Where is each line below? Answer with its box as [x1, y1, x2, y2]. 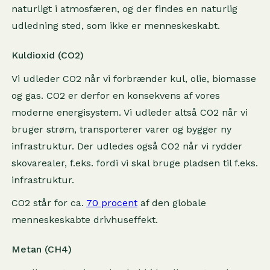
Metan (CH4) [11, 243, 72, 255]
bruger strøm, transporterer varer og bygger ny [11, 124, 231, 135]
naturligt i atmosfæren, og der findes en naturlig [11, 3, 237, 14]
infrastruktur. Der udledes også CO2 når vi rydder [11, 140, 242, 152]
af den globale [137, 197, 206, 209]
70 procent [86, 197, 137, 209]
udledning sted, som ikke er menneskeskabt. [11, 20, 220, 31]
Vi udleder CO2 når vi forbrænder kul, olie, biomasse [11, 73, 256, 84]
